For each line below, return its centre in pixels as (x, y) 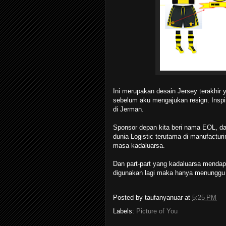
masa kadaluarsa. (139, 145)
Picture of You (157, 211)
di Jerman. (128, 109)
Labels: (125, 211)
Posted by (129, 197)
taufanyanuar (164, 197)
